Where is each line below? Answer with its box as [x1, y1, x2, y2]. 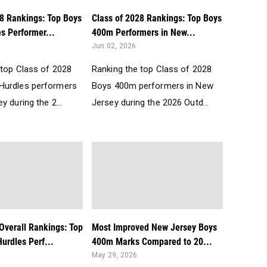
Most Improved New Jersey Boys [92, 222, 217, 233]
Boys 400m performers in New [92, 80, 213, 91]
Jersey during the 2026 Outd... [92, 97, 209, 108]
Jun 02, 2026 [92, 42, 136, 50]
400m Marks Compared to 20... [92, 236, 212, 247]
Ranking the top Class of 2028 [92, 64, 212, 74]
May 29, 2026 [92, 251, 138, 259]
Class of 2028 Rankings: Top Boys [92, 13, 222, 24]
